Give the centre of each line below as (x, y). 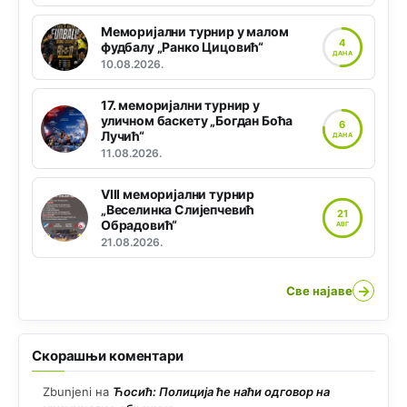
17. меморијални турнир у (180, 105)
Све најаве (319, 290)
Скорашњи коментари (108, 356)
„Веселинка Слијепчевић (178, 210)
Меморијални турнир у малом (195, 32)
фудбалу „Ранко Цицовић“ (183, 47)
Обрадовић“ (139, 225)
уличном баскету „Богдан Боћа (197, 121)
